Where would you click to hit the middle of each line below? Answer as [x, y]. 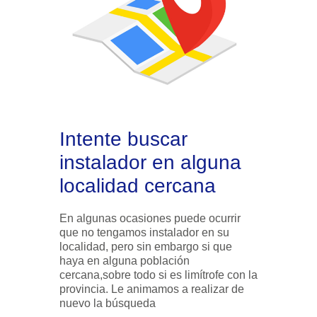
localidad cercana [138, 186]
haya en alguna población [81, 261]
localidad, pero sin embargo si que [146, 247]
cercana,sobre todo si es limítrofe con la [158, 275]
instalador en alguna [120, 163]
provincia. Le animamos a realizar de [152, 289]
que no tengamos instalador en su [104, 233]
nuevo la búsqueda [108, 304]
